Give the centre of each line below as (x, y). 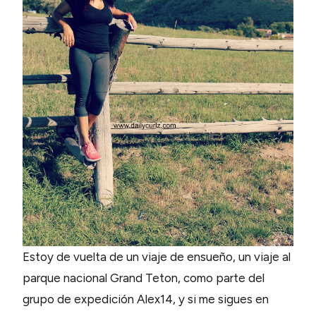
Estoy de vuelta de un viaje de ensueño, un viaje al (157, 256)
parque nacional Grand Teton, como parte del (144, 278)
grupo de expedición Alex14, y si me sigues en (146, 299)
